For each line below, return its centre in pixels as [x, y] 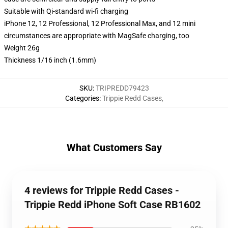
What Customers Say [114, 148]
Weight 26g [22, 48]
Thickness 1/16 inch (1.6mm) [50, 60]
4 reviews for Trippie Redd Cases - [102, 190]
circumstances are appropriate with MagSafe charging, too [97, 36]
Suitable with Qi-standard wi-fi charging [66, 11]
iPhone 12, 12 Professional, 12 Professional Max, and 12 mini [100, 23]
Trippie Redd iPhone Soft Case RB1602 [112, 205]
